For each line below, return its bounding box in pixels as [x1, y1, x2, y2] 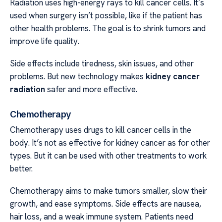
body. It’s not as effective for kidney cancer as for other [10, 137, 210, 149]
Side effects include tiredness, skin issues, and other [10, 57, 194, 69]
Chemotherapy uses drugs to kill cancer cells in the [10, 124, 191, 136]
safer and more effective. [45, 83, 137, 95]
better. [10, 163, 33, 174]
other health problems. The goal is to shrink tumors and [10, 23, 206, 34]
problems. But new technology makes [10, 70, 146, 82]
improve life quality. [10, 36, 79, 47]
